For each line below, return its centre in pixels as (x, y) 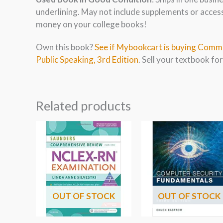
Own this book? (65, 47)
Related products (83, 106)
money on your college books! (91, 24)
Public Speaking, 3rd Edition (87, 60)
